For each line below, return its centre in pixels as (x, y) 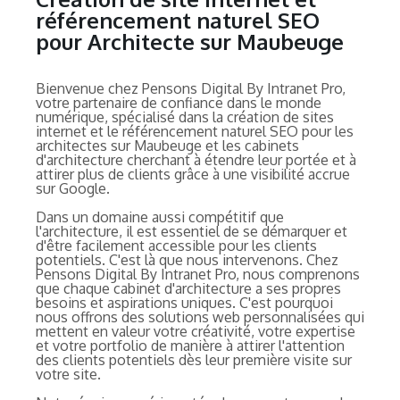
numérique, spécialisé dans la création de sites (185, 117)
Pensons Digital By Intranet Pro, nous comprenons (198, 274)
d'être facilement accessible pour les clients (176, 245)
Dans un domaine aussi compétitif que (160, 217)
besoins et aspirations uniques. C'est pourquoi (184, 302)
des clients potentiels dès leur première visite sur (194, 359)
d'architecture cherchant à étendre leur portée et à (196, 159)
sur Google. (73, 188)
